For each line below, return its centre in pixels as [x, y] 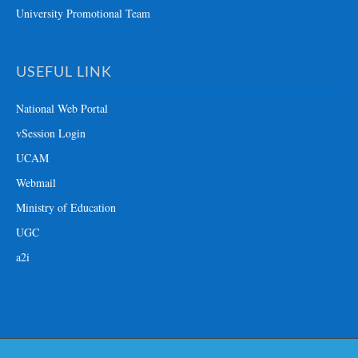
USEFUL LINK [64, 72]
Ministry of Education [66, 207]
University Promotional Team [83, 13]
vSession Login [51, 133]
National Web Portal [62, 108]
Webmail [36, 182]
